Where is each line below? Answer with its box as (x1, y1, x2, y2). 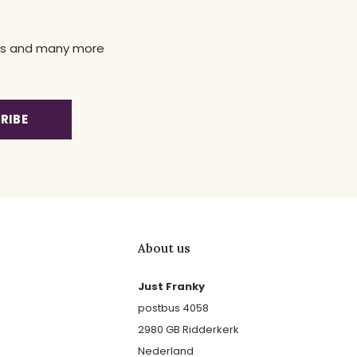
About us (137, 241, 190, 257)
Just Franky (137, 279, 205, 295)
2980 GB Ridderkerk (137, 322, 239, 338)
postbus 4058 (137, 300, 209, 316)
